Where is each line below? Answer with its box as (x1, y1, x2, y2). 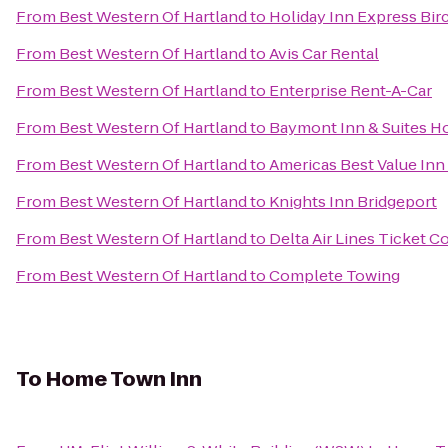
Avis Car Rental (269, 43, 379, 64)
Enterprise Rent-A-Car (269, 80, 432, 101)
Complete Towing (269, 265, 400, 286)
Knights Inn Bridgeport (269, 191, 437, 212)
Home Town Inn (46, 365, 202, 393)
